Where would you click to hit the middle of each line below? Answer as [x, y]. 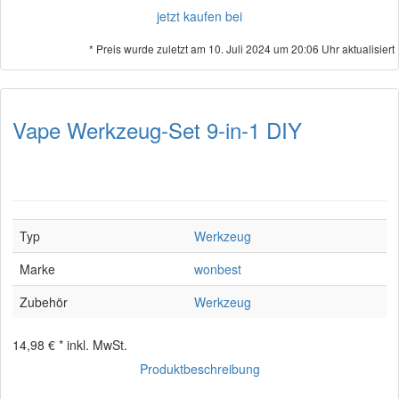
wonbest [218, 269]
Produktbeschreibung [199, 369]
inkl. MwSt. [97, 345]
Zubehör [44, 302]
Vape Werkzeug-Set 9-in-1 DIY [157, 130]
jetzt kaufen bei [199, 16]
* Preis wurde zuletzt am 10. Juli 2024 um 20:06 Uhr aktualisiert [242, 49]
